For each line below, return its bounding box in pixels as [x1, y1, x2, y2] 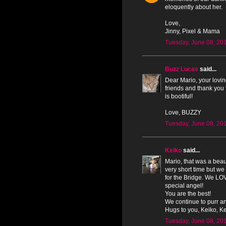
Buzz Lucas [165, 65, 198, 73]
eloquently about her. [165, 3, 222, 11]
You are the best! [165, 190, 211, 197]
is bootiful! [165, 92, 193, 100]
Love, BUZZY [165, 108, 201, 116]
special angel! [165, 182, 203, 189]
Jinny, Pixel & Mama [165, 27, 220, 35]
